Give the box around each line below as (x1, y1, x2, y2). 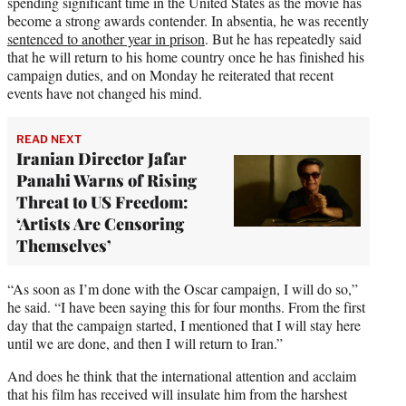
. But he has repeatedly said (205, 28, 362, 48)
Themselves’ (16, 234, 115, 256)
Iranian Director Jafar (16, 147, 187, 169)
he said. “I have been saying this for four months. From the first (7, 296, 365, 316)
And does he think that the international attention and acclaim (7, 365, 356, 385)
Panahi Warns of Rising (16, 169, 197, 191)
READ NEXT (16, 131, 82, 146)
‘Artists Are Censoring (16, 212, 184, 235)
